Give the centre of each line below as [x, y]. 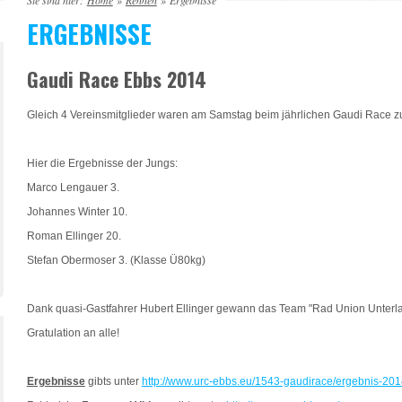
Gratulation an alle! [73, 332]
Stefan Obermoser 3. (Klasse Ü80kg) [117, 260]
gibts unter [113, 381]
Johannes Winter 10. [77, 211]
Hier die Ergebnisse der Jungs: [102, 163]
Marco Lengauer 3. [73, 187]
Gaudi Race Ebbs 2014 [116, 79]
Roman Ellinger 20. [74, 236]
